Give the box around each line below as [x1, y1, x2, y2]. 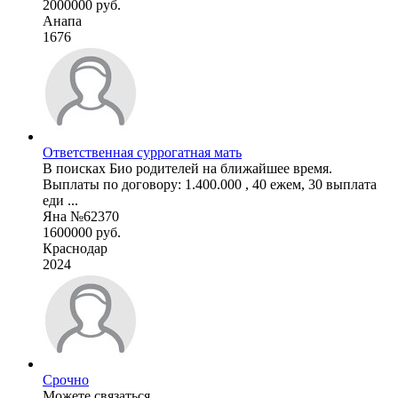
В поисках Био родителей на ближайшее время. [43, 160, 332, 176]
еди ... [43, 192, 78, 208]
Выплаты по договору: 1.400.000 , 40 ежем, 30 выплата [43, 176, 377, 192]
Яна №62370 [43, 208, 119, 224]
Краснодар [43, 240, 107, 256]
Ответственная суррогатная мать [43, 144, 242, 160]
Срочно [43, 371, 89, 387]
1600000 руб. [43, 224, 121, 240]
